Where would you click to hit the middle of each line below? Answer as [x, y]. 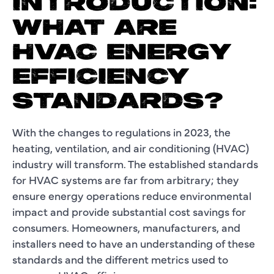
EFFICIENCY [101, 77]
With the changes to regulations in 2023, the [121, 131]
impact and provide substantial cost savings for [129, 211]
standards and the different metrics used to [120, 259]
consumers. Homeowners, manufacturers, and [126, 227]
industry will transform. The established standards [135, 163]
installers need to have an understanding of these [134, 243]
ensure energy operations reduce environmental [132, 195]
